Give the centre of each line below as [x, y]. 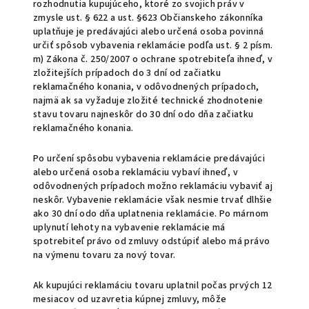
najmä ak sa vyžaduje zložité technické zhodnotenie [148, 101]
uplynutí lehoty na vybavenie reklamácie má [129, 228]
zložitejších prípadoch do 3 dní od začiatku [127, 73]
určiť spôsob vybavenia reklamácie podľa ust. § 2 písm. [153, 46]
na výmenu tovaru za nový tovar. [104, 255]
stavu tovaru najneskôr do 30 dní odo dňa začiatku [143, 114]
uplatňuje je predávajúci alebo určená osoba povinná [149, 32]
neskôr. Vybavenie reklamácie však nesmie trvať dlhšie [153, 200]
